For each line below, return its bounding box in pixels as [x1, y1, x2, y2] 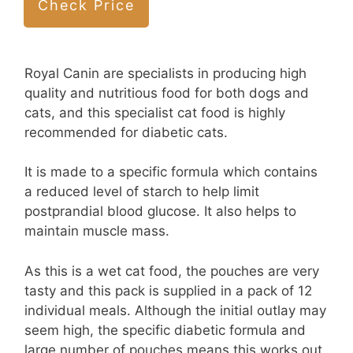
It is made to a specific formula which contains [24, 164, 318, 180]
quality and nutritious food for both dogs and [24, 84, 309, 101]
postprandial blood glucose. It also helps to [24, 203, 296, 220]
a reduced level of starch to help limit [24, 184, 259, 200]
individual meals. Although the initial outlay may [24, 302, 326, 318]
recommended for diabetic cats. [24, 124, 228, 140]
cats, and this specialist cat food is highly [24, 104, 285, 121]
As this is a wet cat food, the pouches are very [24, 262, 319, 279]
